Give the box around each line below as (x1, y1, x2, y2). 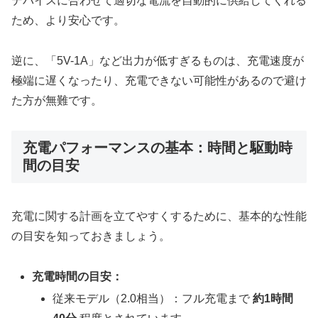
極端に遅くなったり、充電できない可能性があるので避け (11, 74, 307, 87)
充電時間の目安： (32, 270, 124, 283)
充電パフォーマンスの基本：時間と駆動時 (23, 140, 292, 156)
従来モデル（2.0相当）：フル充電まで (53, 292, 253, 305)
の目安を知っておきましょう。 (11, 229, 170, 242)
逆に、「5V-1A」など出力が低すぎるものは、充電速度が (11, 54, 304, 67)
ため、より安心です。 (11, 13, 125, 26)
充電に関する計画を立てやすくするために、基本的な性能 (11, 209, 307, 222)
